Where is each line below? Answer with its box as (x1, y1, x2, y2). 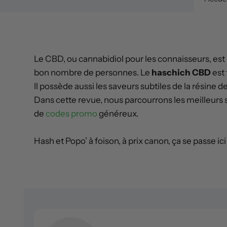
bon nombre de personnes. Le (34, 67, 152, 78)
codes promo (46, 108, 97, 119)
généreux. (97, 108, 138, 119)
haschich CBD (152, 67, 211, 78)
